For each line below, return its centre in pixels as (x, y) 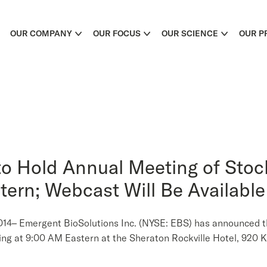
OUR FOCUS (117, 33)
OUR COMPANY (41, 33)
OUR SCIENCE (190, 33)
